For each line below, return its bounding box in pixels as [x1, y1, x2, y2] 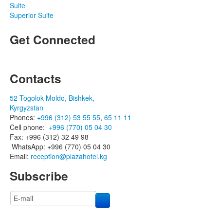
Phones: [10, 112, 37, 122]
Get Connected [10, 30, 95, 48]
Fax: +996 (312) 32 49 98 [10, 131, 89, 142]
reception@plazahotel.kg [31, 151, 107, 161]
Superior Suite [10, 10, 54, 20]
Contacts [10, 69, 61, 87]
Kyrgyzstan [10, 102, 43, 112]
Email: [10, 151, 31, 161]
